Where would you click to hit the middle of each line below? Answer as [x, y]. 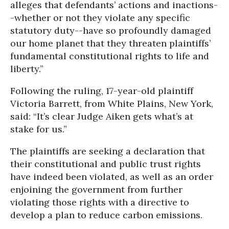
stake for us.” [39, 129]
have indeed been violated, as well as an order [112, 177]
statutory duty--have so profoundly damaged [111, 31]
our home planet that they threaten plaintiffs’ [110, 43]
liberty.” [27, 69]
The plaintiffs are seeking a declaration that [108, 151]
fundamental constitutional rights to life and [110, 56]
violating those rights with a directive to [100, 202]
